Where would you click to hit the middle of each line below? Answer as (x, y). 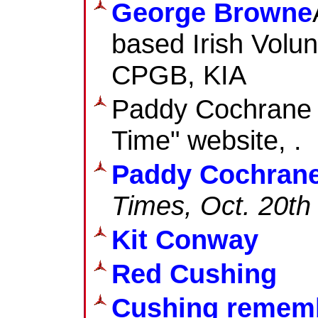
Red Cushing (194, 273)
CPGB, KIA (179, 75)
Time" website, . (207, 140)
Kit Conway (185, 239)
